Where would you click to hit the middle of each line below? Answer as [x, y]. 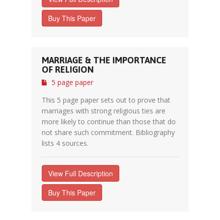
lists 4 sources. [65, 143]
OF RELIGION [68, 69]
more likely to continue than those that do [109, 122]
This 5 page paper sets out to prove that [106, 100]
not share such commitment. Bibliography [108, 132]
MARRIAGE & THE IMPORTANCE [104, 60]
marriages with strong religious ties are [104, 111]
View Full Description [81, 173]
